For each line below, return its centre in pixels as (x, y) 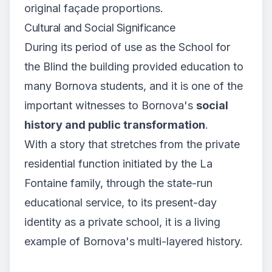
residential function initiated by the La (118, 164)
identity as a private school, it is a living (122, 222)
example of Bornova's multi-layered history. (134, 242)
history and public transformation (115, 125)
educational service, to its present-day (121, 203)
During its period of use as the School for (127, 47)
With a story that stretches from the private (132, 144)
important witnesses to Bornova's (110, 106)
